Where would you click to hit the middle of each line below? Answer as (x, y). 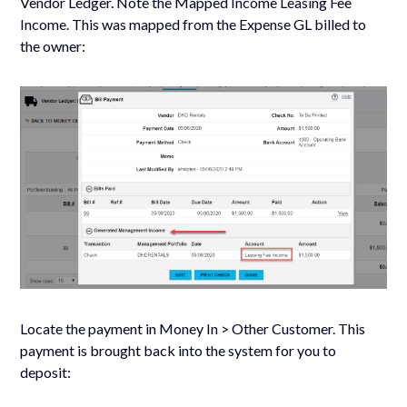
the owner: (53, 46)
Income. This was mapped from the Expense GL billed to (194, 25)
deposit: (46, 372)
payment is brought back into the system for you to (179, 351)
